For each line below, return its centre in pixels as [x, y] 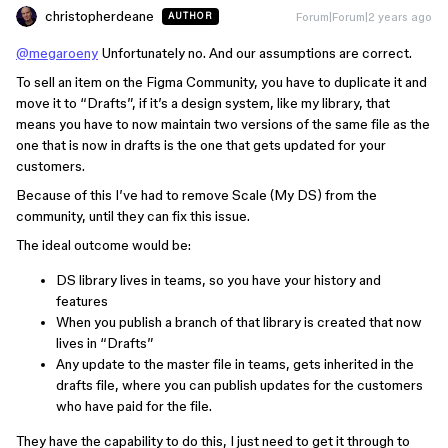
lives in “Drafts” [105, 343]
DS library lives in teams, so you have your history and [218, 280]
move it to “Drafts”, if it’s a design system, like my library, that [203, 103]
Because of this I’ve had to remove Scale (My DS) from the [196, 195]
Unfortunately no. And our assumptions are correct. [255, 53]
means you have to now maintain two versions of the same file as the [223, 124]
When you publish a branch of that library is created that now [239, 322]
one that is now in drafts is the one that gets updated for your [201, 145]
